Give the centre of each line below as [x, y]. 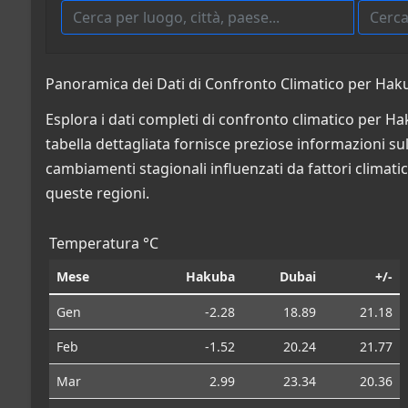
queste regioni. [97, 193]
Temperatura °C [104, 243]
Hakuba [210, 276]
